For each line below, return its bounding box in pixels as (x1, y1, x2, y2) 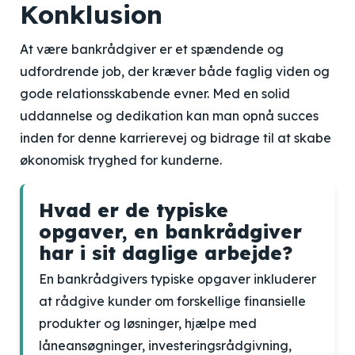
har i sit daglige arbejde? (39, 241, 292, 265)
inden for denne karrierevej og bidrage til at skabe (20, 130, 331, 146)
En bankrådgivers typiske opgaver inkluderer (39, 271, 316, 287)
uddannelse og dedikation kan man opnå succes (20, 108, 319, 124)
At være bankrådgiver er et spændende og (20, 41, 284, 57)
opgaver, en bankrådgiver (39, 219, 302, 243)
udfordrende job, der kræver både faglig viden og (20, 63, 330, 79)
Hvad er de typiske (39, 198, 228, 222)
